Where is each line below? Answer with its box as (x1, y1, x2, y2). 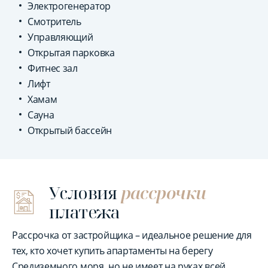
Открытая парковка (28, 46, 115, 59)
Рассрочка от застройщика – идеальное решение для (12, 229, 252, 242)
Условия (49, 181, 117, 204)
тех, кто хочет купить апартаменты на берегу (12, 244, 213, 257)
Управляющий (28, 31, 93, 44)
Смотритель (28, 15, 81, 28)
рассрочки (117, 181, 206, 204)
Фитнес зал (28, 62, 78, 75)
